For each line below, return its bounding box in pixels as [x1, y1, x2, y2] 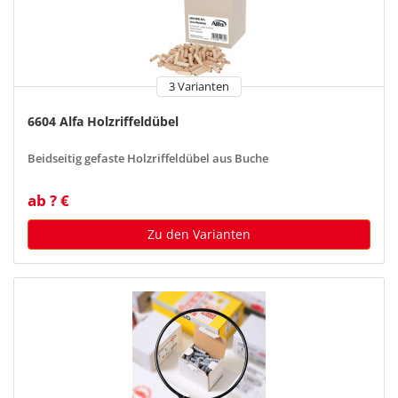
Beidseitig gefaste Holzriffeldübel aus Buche [28, 150, 268, 166]
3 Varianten [169, 78, 229, 94]
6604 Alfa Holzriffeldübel [28, 112, 179, 130]
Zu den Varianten [147, 225, 251, 243]
